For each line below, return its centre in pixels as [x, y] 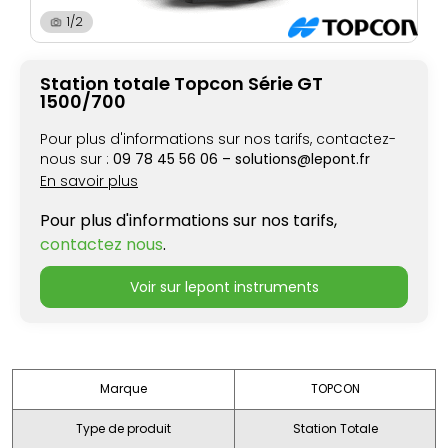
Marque [123, 389]
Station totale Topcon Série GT [181, 84]
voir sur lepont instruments [228, 287]
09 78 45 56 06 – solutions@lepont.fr [239, 159]
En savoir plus [89, 181]
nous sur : [74, 159]
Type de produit [123, 429]
